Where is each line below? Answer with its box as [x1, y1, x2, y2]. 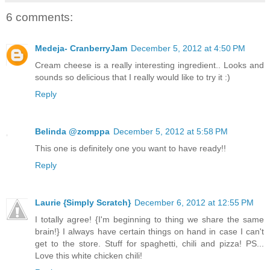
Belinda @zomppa [35, 127, 110, 137]
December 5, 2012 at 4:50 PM [131, 43, 245, 54]
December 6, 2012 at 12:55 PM [134, 198, 254, 208]
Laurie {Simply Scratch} [35, 198, 131, 208]
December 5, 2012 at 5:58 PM [113, 127, 228, 137]
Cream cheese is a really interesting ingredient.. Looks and [35, 60, 264, 71]
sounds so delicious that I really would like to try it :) [35, 72, 230, 83]
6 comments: [6, 10, 73, 24]
